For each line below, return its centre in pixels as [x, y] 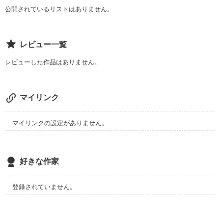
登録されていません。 [44, 187]
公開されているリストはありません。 [59, 9]
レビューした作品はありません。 [53, 62]
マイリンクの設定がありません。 [60, 123]
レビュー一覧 [43, 44]
